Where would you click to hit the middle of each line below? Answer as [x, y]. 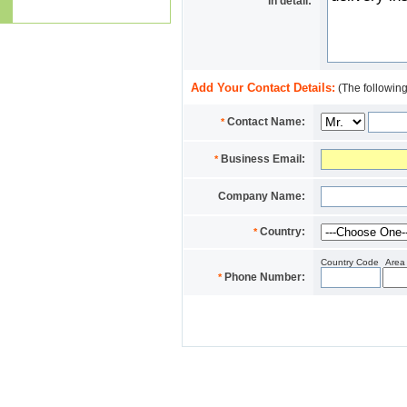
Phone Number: [263, 277]
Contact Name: [265, 122]
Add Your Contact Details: [263, 88]
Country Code [350, 262]
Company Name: [262, 196]
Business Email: [262, 159]
